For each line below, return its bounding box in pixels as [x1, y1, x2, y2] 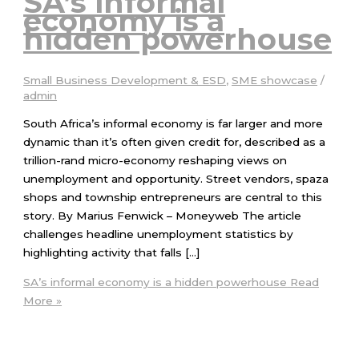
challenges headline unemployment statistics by [23, 228, 294, 240]
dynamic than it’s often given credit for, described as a [23, 135, 326, 148]
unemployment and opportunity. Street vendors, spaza [23, 172, 329, 185]
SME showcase [232, 74, 318, 87]
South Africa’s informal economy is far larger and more [23, 117, 324, 130]
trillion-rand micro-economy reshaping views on [23, 154, 288, 167]
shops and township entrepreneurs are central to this [23, 191, 323, 204]
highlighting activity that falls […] [23, 246, 201, 259]
